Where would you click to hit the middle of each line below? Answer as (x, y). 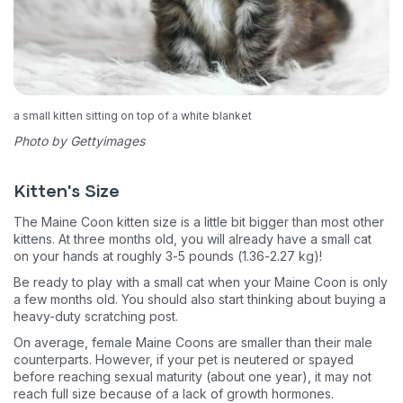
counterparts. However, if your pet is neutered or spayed (184, 359)
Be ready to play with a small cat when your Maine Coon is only (201, 282)
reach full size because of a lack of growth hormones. (174, 393)
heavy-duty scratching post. (98, 316)
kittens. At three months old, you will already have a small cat (193, 238)
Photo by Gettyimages (79, 140)
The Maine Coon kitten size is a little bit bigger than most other (199, 221)
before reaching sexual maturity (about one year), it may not (193, 376)
